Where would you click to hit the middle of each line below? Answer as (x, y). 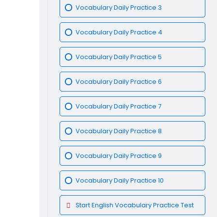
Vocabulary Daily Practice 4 (119, 32)
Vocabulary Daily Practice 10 (119, 181)
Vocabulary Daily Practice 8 (118, 131)
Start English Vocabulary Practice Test (134, 205)
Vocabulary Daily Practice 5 (118, 57)
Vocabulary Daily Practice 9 (118, 156)
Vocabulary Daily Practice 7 (118, 107)
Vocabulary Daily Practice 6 (118, 82)
